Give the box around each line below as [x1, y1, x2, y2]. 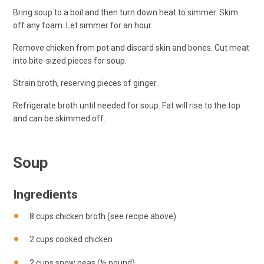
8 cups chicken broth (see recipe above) [29, 211, 176, 221]
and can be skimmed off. [13, 113, 105, 123]
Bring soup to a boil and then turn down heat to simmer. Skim [13, 7, 238, 17]
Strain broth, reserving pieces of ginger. [13, 78, 158, 88]
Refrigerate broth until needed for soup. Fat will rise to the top [13, 100, 240, 110]
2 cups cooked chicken [29, 235, 113, 245]
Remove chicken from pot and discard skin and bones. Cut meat [13, 42, 249, 52]
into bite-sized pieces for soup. [13, 55, 127, 65]
